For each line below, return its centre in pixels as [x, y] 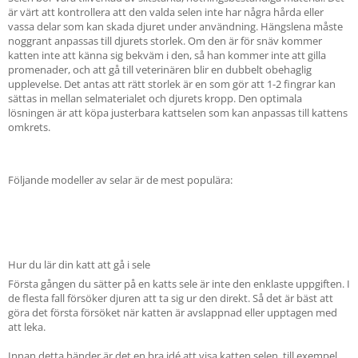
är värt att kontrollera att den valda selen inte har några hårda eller [166, 12]
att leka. [27, 327]
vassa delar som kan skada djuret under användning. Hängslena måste [175, 26]
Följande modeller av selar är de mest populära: [120, 180]
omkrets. [29, 127]
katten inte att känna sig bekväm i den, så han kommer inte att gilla [167, 55]
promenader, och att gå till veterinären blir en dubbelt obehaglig [160, 70]
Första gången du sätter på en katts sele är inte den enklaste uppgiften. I [179, 284]
